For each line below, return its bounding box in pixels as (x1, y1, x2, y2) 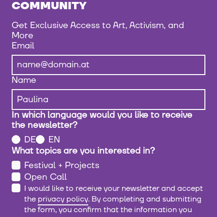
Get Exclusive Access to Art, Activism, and (12, 19, 184, 31)
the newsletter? (12, 119, 77, 131)
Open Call (24, 170, 67, 183)
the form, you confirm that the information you (24, 204, 192, 215)
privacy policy (38, 193, 88, 204)
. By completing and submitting (88, 193, 201, 204)
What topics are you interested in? (12, 144, 155, 157)
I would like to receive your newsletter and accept (24, 183, 203, 194)
